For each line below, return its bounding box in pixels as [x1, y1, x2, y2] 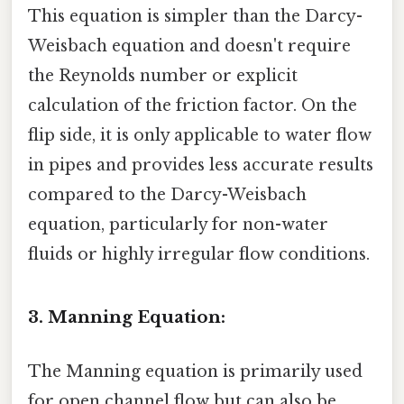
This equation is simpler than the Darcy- [28, 5, 363, 26]
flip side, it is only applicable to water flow [28, 124, 372, 145]
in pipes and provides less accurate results [28, 154, 373, 175]
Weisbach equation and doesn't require [28, 35, 351, 56]
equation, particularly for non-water [28, 214, 328, 234]
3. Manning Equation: [28, 307, 225, 328]
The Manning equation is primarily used [28, 361, 363, 381]
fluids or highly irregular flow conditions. [28, 243, 370, 264]
